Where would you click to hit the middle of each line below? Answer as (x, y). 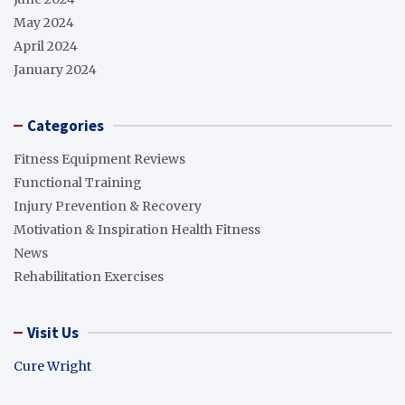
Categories (66, 126)
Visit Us (53, 333)
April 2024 (46, 47)
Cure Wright (52, 367)
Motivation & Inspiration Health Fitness (137, 230)
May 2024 (44, 23)
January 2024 (55, 70)
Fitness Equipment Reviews (99, 160)
